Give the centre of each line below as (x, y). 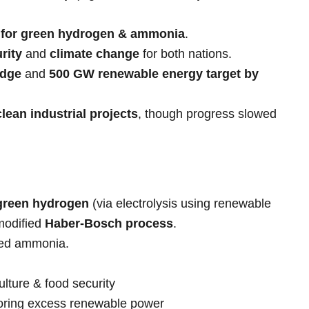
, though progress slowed (207, 114)
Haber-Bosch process (109, 223)
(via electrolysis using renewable (180, 203)
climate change (94, 54)
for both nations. (186, 54)
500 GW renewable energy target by (154, 74)
